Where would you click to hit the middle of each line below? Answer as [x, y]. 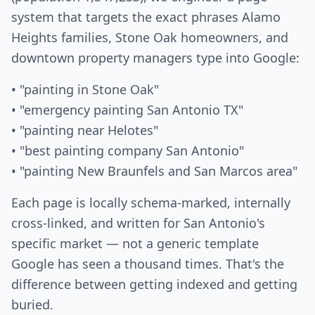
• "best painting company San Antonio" [128, 150]
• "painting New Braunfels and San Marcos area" [154, 171]
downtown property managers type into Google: [155, 58]
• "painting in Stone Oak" [85, 89]
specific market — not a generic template [135, 243]
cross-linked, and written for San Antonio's [138, 223]
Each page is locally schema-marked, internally [151, 202]
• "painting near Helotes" [85, 130]
